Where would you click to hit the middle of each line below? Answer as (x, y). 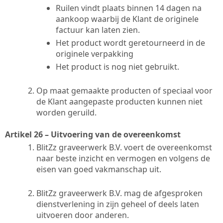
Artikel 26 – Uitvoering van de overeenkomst (93, 134)
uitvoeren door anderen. (83, 215)
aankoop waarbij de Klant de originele (127, 19)
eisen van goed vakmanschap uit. (99, 169)
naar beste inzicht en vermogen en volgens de (123, 158)
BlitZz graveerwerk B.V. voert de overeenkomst (124, 147)
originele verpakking (95, 54)
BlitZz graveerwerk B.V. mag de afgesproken (119, 193)
